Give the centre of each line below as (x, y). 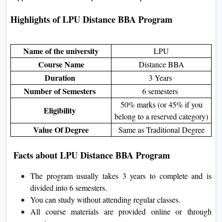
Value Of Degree (61, 129)
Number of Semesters (61, 91)
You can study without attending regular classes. (105, 199)
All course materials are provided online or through (121, 211)
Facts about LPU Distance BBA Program (90, 155)
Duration (61, 77)
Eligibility (61, 110)
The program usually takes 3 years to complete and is (121, 175)
